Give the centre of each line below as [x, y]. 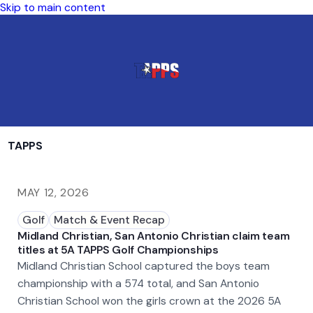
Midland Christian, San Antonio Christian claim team [154, 235]
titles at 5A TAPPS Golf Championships [118, 249]
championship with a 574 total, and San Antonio [139, 283]
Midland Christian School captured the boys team [144, 265]
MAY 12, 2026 [53, 193]
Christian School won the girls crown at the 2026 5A [150, 300]
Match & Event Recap [109, 220]
